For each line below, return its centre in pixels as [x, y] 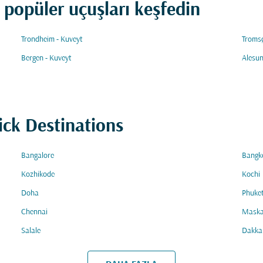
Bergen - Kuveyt [46, 58]
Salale [31, 231]
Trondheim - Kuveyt [52, 40]
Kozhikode [38, 175]
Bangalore [38, 156]
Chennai [34, 212]
